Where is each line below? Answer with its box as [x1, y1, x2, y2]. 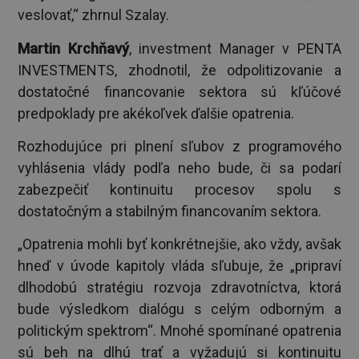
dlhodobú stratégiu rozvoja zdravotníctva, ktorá [18, 278, 341, 296]
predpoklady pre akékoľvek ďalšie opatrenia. [18, 104, 295, 122]
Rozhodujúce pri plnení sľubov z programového [18, 137, 341, 155]
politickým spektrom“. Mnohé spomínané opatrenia [18, 321, 341, 339]
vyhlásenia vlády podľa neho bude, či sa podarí [18, 159, 341, 176]
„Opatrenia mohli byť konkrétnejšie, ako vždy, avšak [18, 235, 341, 252]
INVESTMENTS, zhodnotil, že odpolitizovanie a [18, 61, 341, 79]
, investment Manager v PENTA [128, 39, 341, 57]
